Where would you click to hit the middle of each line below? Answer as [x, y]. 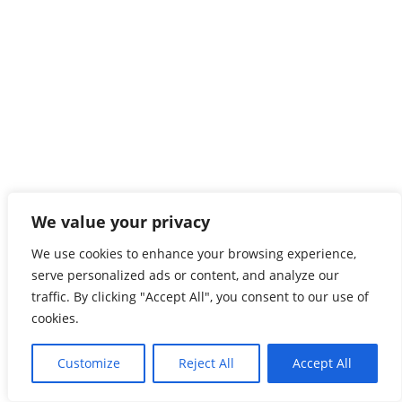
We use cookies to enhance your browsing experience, [194, 253]
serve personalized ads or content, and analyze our [185, 275]
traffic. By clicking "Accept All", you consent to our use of [200, 297]
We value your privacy [121, 222]
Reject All [206, 363]
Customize [88, 363]
